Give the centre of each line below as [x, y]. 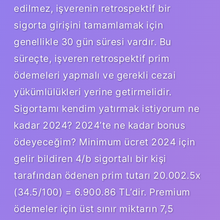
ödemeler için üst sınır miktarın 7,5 [94, 208]
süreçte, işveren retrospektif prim [92, 58]
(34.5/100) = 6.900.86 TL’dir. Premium [102, 192]
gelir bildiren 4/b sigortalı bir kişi [90, 158]
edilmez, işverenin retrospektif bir [92, 8]
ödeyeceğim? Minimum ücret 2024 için [105, 142]
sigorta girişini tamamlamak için [88, 25]
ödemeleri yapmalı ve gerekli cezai [95, 75]
